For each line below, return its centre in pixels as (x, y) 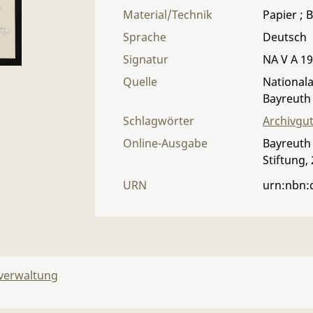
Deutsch (285, 37)
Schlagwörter (159, 121)
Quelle (140, 82)
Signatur (146, 59)
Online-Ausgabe (165, 143)
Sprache (145, 37)
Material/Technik (168, 15)
